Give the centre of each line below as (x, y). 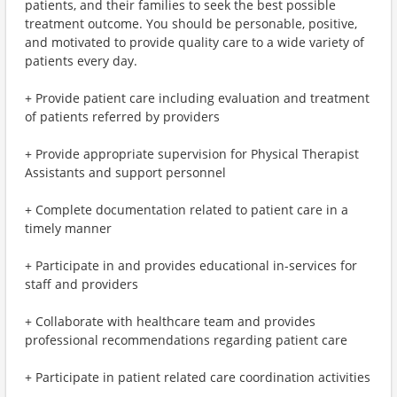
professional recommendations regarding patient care (186, 340)
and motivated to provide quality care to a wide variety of (195, 42)
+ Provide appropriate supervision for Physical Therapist (192, 154)
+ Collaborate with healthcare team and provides (170, 321)
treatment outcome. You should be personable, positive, (191, 23)
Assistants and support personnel (125, 172)
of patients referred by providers (122, 117)
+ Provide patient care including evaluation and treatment (197, 98)
